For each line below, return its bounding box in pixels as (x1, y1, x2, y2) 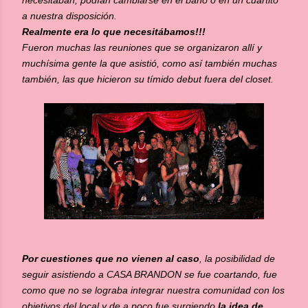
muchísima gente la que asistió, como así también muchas (22, 58, 277, 69)
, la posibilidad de (199, 253, 275, 264)
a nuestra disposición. (22, 10, 117, 21)
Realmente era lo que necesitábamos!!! (22, 26, 206, 37)
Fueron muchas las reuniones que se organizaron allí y (22, 42, 262, 53)
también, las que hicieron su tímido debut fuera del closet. (22, 74, 274, 85)
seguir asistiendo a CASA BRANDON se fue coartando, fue (22, 269, 277, 280)
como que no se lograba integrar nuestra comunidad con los (22, 285, 285, 296)
